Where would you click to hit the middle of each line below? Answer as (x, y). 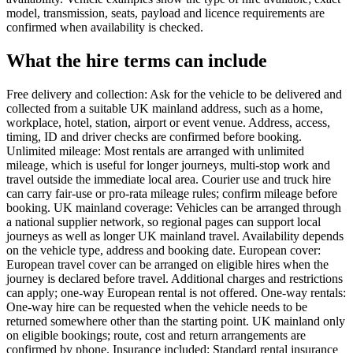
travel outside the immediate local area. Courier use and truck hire (169, 180)
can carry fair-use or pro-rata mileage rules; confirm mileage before (172, 194)
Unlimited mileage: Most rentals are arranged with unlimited (155, 151)
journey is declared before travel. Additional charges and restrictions (175, 279)
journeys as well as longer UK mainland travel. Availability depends (175, 236)
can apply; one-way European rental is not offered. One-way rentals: (176, 293)
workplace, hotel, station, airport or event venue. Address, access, (168, 123)
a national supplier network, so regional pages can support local (163, 222)
